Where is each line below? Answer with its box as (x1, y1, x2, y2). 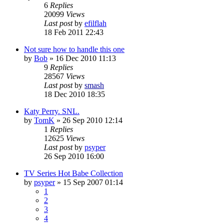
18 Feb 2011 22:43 (44, 27, 103, 36)
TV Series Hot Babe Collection (24, 168, 123, 177)
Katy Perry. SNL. (24, 106, 79, 115)
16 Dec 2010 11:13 (55, 53, 116, 62)
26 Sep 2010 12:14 (62, 115, 122, 124)
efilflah (84, 18, 106, 27)
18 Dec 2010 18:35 (44, 89, 105, 98)
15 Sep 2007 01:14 (63, 177, 123, 186)
